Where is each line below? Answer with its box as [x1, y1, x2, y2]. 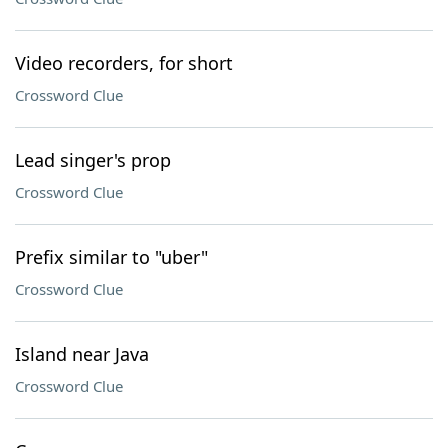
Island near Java [15, 342, 149, 366]
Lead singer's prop [15, 148, 171, 172]
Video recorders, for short [15, 51, 233, 75]
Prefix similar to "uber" [15, 245, 208, 269]
